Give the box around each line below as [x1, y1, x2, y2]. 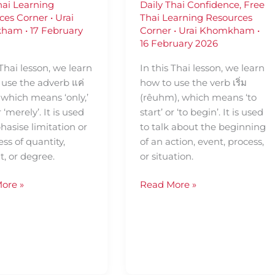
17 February [30, 24, 83, 36]
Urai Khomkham [178, 24, 257, 36]
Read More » [139, 179, 196, 191]
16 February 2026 [139, 37, 218, 49]
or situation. [139, 150, 193, 162]
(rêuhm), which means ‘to [139, 91, 257, 103]
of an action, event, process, [139, 135, 264, 147]
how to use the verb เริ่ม [139, 76, 247, 88]
